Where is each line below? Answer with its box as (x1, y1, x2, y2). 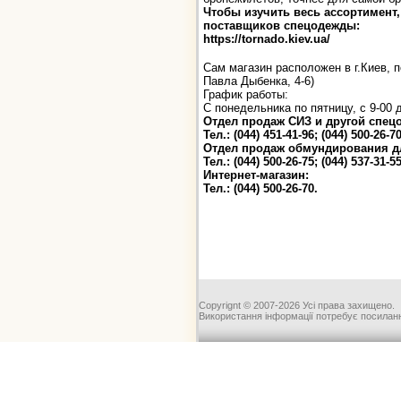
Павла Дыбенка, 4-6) (203, 73, 314, 88)
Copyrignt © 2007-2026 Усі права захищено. (199, 300, 395, 311)
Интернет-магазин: (203, 167, 309, 182)
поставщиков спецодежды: (203, 18, 360, 32)
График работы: (203, 87, 288, 101)
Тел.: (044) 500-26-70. (203, 181, 318, 195)
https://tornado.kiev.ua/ (203, 31, 330, 46)
